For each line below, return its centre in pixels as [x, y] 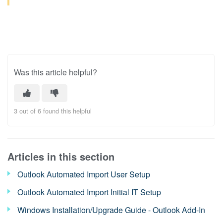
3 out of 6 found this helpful [53, 111]
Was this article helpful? [55, 72]
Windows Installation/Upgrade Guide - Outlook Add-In [111, 210]
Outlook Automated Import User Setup [84, 174]
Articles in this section [61, 156]
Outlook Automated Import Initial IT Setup [89, 192]
